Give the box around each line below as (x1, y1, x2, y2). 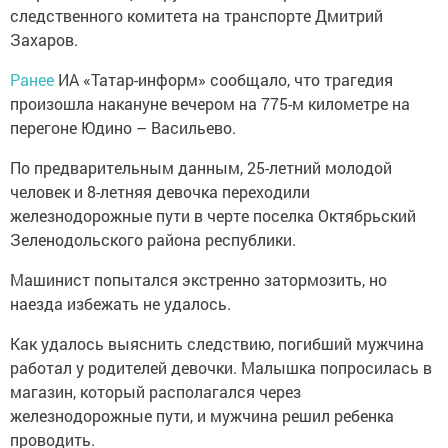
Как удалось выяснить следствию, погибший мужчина (10, 333, 424, 354)
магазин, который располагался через (10, 381, 301, 402)
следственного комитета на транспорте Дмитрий (10, 5, 383, 26)
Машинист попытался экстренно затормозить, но (10, 269, 387, 290)
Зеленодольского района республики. (10, 229, 296, 250)
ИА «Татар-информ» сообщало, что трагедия (58, 69, 393, 90)
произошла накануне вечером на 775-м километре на (10, 93, 410, 114)
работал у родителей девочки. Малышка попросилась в (10, 357, 432, 378)
